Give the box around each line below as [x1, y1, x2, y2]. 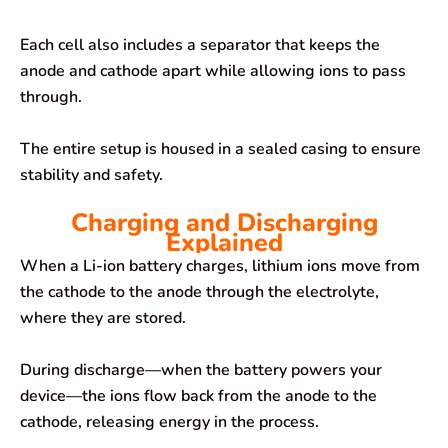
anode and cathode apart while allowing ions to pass [20, 59, 406, 82]
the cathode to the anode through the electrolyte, [20, 281, 379, 304]
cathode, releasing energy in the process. [20, 410, 319, 433]
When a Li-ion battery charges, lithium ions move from [20, 255, 420, 278]
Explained [165, 226, 283, 261]
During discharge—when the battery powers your [20, 358, 382, 381]
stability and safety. [20, 163, 163, 186]
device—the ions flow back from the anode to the [20, 384, 377, 407]
